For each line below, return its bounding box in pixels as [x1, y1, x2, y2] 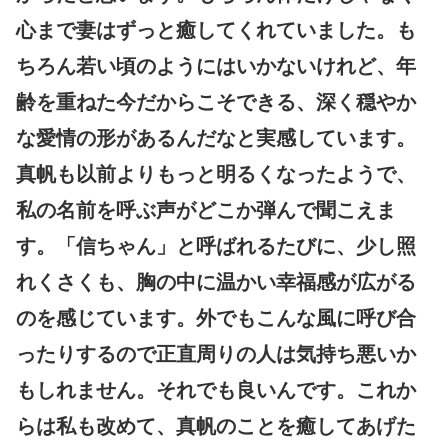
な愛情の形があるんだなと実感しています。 [16, 126, 416, 149]
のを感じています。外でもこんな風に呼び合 [16, 306, 416, 329]
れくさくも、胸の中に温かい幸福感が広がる [16, 270, 416, 293]
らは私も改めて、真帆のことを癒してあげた [16, 414, 416, 437]
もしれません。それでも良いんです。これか [16, 378, 416, 401]
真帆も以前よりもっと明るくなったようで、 [16, 162, 416, 185]
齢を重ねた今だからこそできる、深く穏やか [16, 90, 416, 113]
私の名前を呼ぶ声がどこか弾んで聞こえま [16, 198, 396, 221]
